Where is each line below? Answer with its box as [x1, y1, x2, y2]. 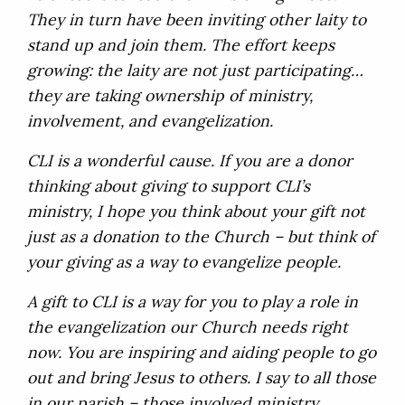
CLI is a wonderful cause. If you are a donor [27, 150, 353, 172]
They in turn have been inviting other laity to [27, 9, 366, 31]
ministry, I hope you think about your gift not [27, 201, 365, 222]
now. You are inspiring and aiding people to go [27, 342, 376, 363]
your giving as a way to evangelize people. [27, 251, 341, 273]
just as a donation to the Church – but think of [27, 226, 375, 248]
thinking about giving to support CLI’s [27, 175, 310, 197]
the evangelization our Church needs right [27, 316, 348, 338]
